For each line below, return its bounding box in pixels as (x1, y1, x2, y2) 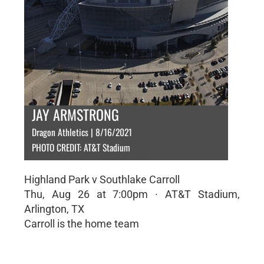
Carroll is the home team (24, 217, 139, 230)
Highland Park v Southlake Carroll (24, 173, 180, 186)
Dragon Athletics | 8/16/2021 (31, 125, 132, 139)
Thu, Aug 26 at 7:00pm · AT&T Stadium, (24, 188, 240, 200)
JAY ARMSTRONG (31, 104, 119, 125)
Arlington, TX (24, 203, 84, 215)
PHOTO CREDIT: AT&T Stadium (31, 140, 130, 154)
